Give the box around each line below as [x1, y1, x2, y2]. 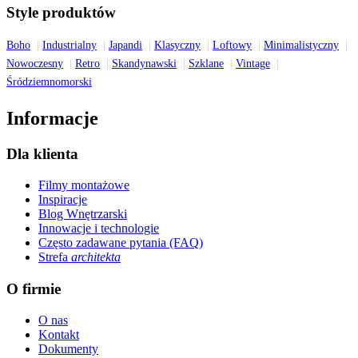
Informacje [6, 108, 98, 129]
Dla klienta [6, 145, 78, 162]
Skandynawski [112, 58, 177, 70]
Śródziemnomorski [6, 76, 92, 89]
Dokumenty [38, 342, 98, 356]
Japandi [109, 39, 142, 52]
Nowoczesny [6, 58, 63, 70]
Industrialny [42, 39, 97, 52]
